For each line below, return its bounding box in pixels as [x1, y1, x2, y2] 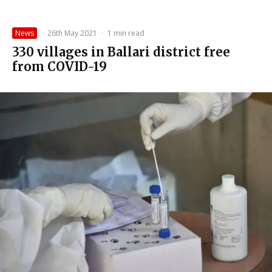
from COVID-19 [12, 59, 107, 75]
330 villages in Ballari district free [12, 44, 230, 60]
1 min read [107, 28, 144, 39]
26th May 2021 [47, 28, 97, 39]
